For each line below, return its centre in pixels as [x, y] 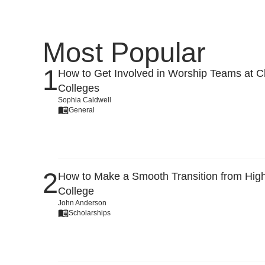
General [82, 110]
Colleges [79, 88]
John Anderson [82, 203]
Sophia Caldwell [85, 100]
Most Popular [124, 52]
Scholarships [90, 213]
